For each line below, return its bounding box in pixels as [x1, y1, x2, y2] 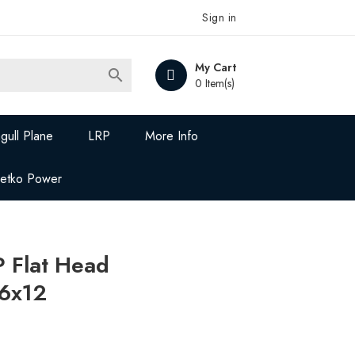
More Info [145, 127, 199, 145]
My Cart [194, 59, 236, 75]
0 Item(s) [194, 75, 235, 91]
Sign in [202, 10, 237, 25]
